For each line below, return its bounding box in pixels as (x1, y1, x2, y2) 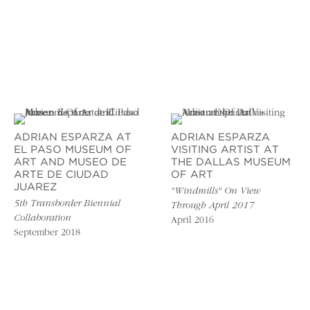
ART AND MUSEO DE (14, 158, 127, 167)
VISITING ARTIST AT (170, 145, 279, 155)
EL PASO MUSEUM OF (14, 145, 131, 155)
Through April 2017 (170, 201, 254, 212)
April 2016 (170, 216, 214, 226)
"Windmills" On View (170, 187, 260, 197)
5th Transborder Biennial (14, 199, 120, 210)
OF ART (170, 170, 213, 180)
